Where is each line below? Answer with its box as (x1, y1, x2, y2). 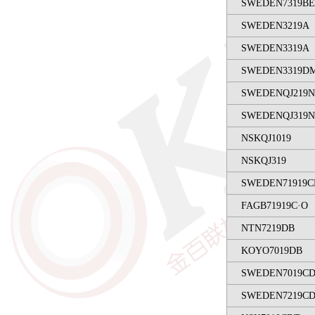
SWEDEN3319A (241, 43, 309, 53)
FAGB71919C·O (241, 200, 308, 211)
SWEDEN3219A (241, 20, 309, 31)
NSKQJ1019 (241, 133, 291, 143)
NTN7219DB (241, 223, 295, 233)
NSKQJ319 (241, 155, 286, 166)
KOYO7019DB (241, 245, 302, 256)
